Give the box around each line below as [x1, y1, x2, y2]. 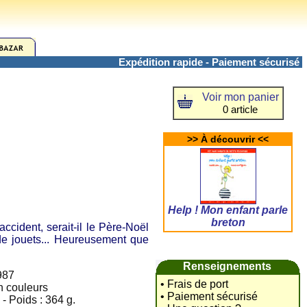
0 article [223, 103, 258, 115]
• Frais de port [160, 278, 228, 290]
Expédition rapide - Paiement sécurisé [119, 56, 302, 68]
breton [210, 217, 245, 228]
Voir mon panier [201, 91, 279, 103]
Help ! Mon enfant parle [168, 204, 288, 216]
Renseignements [183, 260, 271, 272]
